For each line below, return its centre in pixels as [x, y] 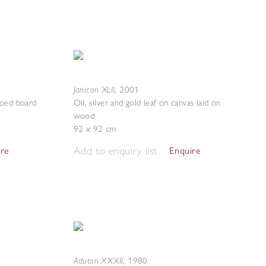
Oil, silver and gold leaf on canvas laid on [147, 103]
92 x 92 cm [95, 129]
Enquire [185, 151]
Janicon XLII [94, 89]
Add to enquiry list [115, 151]
